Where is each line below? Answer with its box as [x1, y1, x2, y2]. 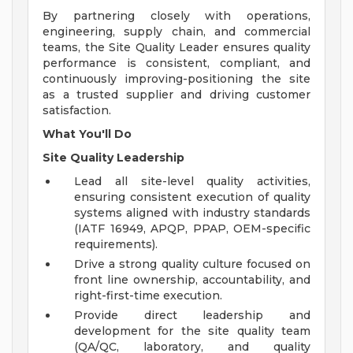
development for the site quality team [74, 324, 310, 339]
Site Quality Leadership [43, 150, 184, 165]
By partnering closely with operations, [43, 9, 310, 24]
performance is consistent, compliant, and [43, 56, 310, 71]
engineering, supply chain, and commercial [43, 24, 310, 39]
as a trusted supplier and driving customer [43, 87, 310, 102]
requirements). [74, 237, 158, 252]
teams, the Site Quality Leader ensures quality [43, 40, 310, 55]
